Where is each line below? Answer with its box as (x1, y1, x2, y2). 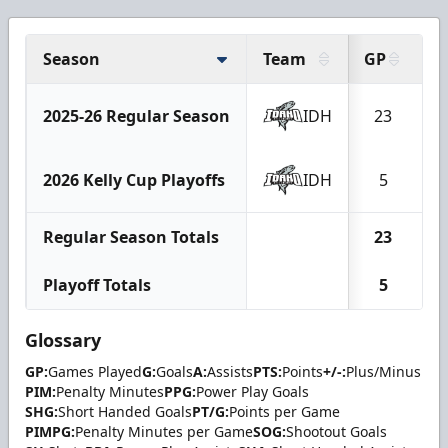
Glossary (25, 328, 101, 352)
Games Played (48, 362, 142, 381)
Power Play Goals (196, 382, 309, 401)
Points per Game (229, 402, 340, 421)
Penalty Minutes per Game (75, 422, 253, 441)
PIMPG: (25, 422, 75, 441)
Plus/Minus (346, 362, 421, 381)
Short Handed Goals (58, 402, 192, 421)
